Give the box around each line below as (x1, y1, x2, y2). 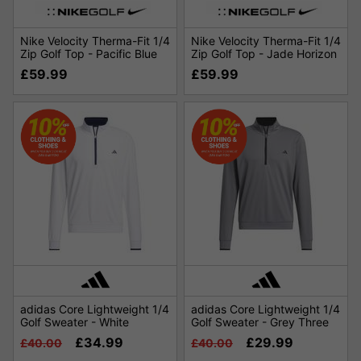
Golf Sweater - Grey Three (191, 315, 329, 330)
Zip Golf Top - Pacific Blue (20, 47, 157, 61)
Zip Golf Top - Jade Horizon (191, 47, 337, 61)
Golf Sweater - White (20, 315, 129, 330)
